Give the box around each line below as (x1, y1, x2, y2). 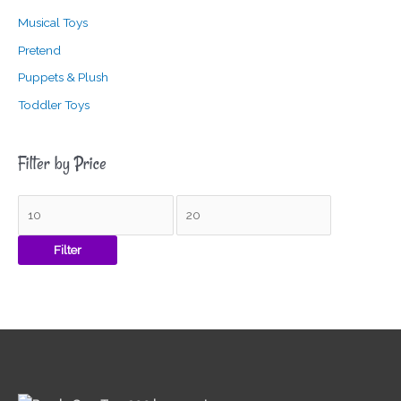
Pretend (18, 42, 61, 57)
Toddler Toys (18, 97, 90, 112)
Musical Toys (18, 15, 88, 30)
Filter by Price (18, 150, 107, 175)
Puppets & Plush (18, 70, 108, 85)
